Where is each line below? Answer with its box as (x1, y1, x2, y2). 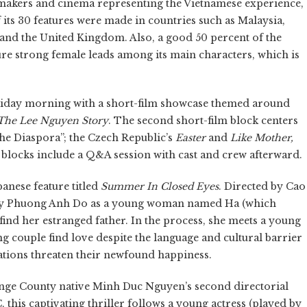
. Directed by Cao (219, 180, 306, 193)
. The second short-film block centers (108, 114, 298, 127)
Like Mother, (230, 132, 293, 145)
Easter (175, 132, 206, 145)
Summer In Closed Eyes (101, 180, 219, 193)
